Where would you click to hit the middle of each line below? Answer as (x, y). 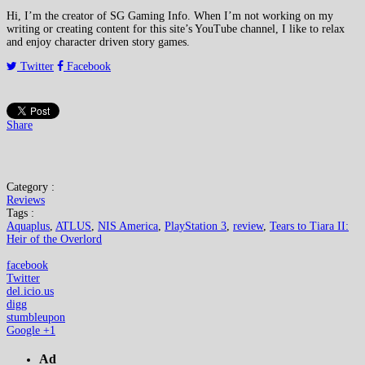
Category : (31, 187)
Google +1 (31, 331)
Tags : (20, 213)
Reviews (26, 200)
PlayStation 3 (196, 226)
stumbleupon (36, 318)
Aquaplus (28, 226)
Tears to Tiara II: (309, 226)
